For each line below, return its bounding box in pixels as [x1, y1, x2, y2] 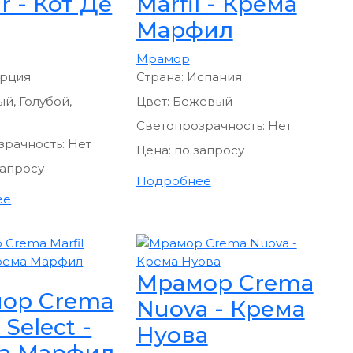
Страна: [136, 69, 187, 84]
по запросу [173, 142, 244, 158]
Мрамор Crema [136, 269, 314, 296]
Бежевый [172, 93, 232, 109]
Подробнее [136, 173, 211, 188]
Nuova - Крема [136, 295, 305, 322]
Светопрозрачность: [136, 117, 268, 133]
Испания [186, 69, 242, 84]
